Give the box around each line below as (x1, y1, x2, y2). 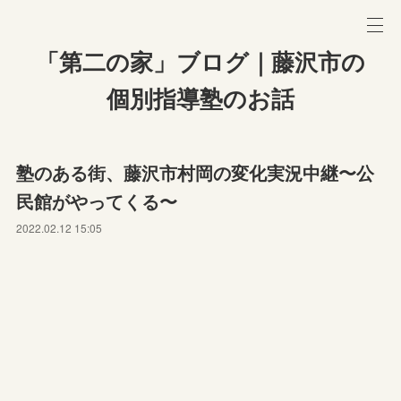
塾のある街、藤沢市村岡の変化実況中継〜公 (16, 159, 375, 185)
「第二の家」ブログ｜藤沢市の (36, 49, 365, 76)
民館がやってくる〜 (16, 188, 178, 214)
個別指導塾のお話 (107, 86, 294, 113)
